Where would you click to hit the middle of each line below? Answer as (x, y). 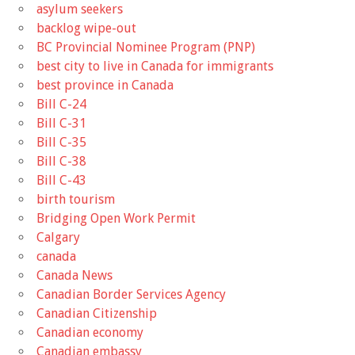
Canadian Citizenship (97, 314)
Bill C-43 (61, 181)
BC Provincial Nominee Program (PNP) (146, 48)
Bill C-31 (61, 124)
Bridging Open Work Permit (116, 219)
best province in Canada (105, 86)
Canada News (74, 276)
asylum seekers (80, 10)
